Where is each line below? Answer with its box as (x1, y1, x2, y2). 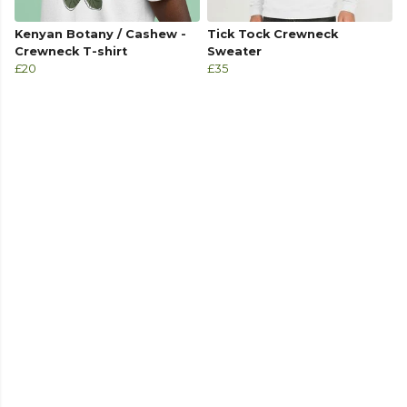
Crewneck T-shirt (15, 45, 127, 59)
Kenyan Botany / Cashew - (15, 27, 186, 42)
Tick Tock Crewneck (207, 27, 338, 42)
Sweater (207, 45, 262, 59)
